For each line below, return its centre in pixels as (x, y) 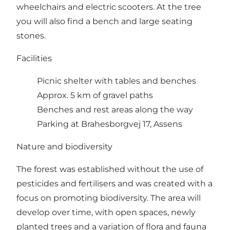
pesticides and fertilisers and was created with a (114, 183)
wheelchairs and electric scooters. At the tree (109, 7)
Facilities (34, 58)
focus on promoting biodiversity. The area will (109, 198)
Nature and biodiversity (64, 146)
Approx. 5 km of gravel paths (95, 95)
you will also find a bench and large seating (104, 21)
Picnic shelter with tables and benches (117, 81)
